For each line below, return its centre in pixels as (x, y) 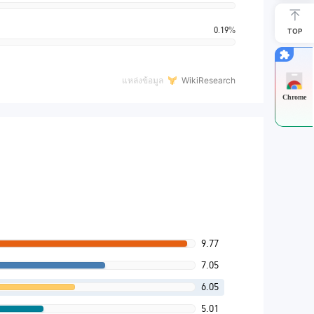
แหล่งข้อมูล (143, 80)
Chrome (294, 97)
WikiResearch (209, 80)
